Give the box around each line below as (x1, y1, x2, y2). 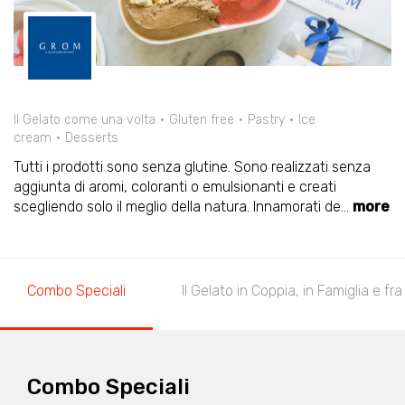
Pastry (248, 112, 285, 127)
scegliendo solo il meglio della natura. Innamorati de (14, 198, 341, 215)
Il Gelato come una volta (14, 112, 155, 127)
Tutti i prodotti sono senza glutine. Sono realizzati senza (14, 158, 371, 175)
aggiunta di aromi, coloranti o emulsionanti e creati (14, 178, 336, 195)
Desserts (65, 130, 118, 146)
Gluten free (169, 112, 234, 127)
